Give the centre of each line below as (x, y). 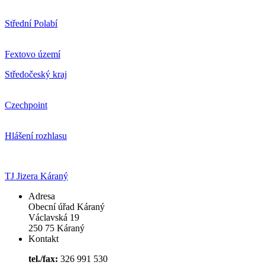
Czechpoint (26, 105)
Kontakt (43, 239)
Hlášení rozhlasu (36, 136)
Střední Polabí (31, 24)
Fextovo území (33, 54)
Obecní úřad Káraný (67, 207)
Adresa (42, 196)
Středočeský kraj (36, 75)
